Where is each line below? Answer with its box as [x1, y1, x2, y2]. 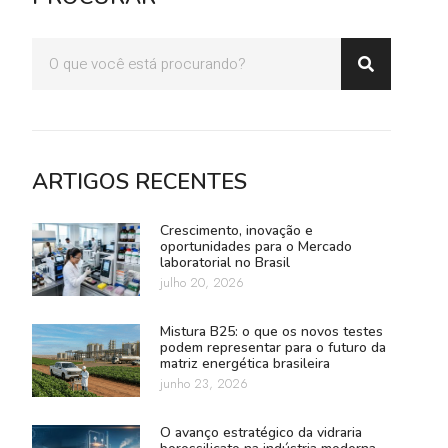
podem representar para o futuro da [159, 337, 386, 357]
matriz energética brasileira [159, 353, 330, 373]
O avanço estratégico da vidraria [159, 422, 362, 442]
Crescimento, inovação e [159, 220, 313, 240]
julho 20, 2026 [159, 272, 244, 292]
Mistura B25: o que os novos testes [159, 321, 383, 341]
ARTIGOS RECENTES [32, 166, 248, 197]
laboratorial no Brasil [159, 252, 290, 272]
